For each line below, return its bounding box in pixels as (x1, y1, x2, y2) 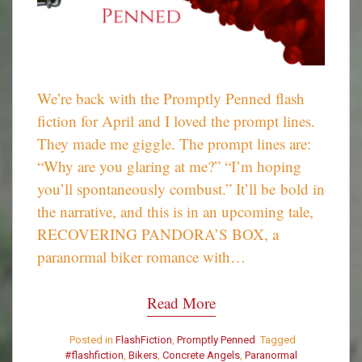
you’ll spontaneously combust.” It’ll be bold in (37, 179, 325, 200)
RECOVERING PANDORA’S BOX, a (37, 224, 279, 245)
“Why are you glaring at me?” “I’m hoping (37, 156, 301, 177)
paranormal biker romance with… (37, 246, 246, 267)
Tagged (259, 334, 296, 347)
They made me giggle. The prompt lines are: (37, 133, 311, 154)
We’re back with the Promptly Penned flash (37, 88, 305, 109)
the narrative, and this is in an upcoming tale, (37, 201, 314, 222)
